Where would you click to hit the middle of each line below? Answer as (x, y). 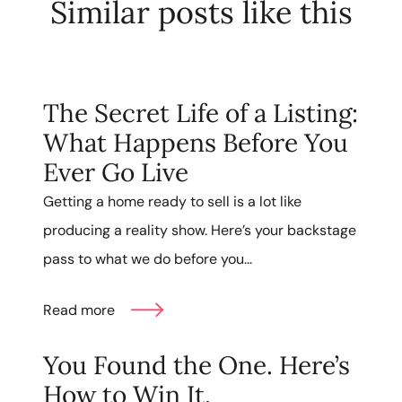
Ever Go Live (116, 173)
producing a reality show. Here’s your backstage (200, 231)
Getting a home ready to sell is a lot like (172, 202)
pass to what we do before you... (148, 259)
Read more (79, 310)
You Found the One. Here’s (197, 365)
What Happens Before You (196, 143)
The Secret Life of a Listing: (201, 114)
